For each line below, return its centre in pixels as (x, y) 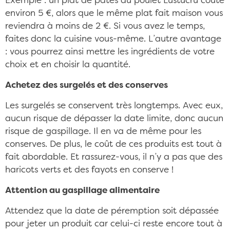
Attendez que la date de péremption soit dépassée (112, 211)
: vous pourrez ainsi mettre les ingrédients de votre (110, 52)
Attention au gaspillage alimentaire (82, 191)
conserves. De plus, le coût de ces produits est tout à (113, 145)
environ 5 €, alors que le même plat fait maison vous (114, 14)
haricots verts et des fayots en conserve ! (89, 170)
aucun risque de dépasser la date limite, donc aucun (114, 119)
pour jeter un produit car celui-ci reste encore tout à (114, 224)
